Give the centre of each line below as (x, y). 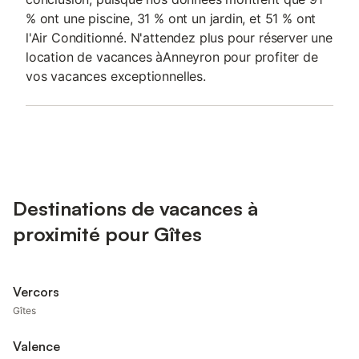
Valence (36, 346)
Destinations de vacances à (135, 208)
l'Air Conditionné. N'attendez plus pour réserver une (179, 38)
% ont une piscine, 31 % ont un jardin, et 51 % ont (171, 18)
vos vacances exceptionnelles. (116, 76)
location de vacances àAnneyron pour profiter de (172, 57)
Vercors (36, 292)
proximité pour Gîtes (107, 234)
